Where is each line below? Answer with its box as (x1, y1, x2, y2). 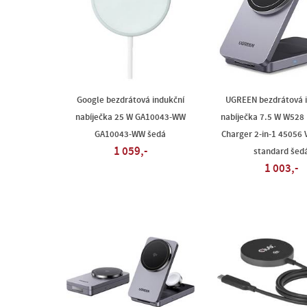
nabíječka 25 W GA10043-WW (75, 112, 186, 122)
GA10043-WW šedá (95, 130, 166, 139)
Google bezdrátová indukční (76, 95, 184, 105)
